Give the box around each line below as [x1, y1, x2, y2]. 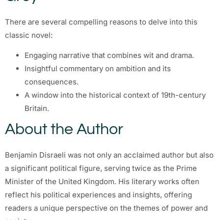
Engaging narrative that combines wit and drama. [25, 51, 194, 60]
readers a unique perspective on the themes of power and [5, 203, 208, 213]
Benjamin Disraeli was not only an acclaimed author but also [5, 150, 214, 160]
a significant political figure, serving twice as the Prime [5, 164, 197, 173]
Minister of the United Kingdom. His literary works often [5, 177, 199, 187]
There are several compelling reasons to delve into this [5, 17, 197, 27]
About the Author [5, 121, 123, 138]
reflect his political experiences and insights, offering [5, 190, 192, 200]
